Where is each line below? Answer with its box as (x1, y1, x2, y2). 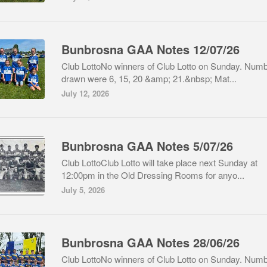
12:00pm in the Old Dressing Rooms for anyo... (61, 169, 244, 181)
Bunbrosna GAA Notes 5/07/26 (61, 137, 233, 154)
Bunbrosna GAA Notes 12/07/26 (61, 41, 240, 58)
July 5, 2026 (61, 184, 105, 195)
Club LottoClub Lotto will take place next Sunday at (61, 156, 257, 169)
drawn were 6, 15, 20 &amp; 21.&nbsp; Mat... (61, 72, 237, 85)
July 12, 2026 (61, 88, 109, 99)
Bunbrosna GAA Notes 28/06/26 (61, 234, 240, 251)
